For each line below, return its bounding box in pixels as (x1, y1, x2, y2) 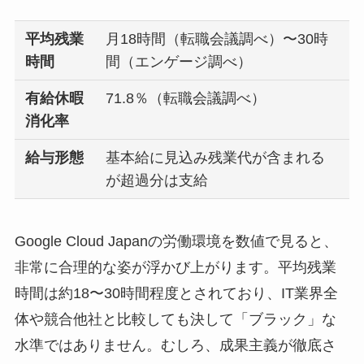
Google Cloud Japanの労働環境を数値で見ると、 (14, 233, 338, 249)
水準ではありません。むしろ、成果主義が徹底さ (14, 337, 336, 353)
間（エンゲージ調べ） (106, 54, 253, 71)
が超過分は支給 (106, 172, 209, 189)
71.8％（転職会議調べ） (106, 90, 266, 107)
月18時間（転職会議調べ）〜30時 (106, 31, 329, 48)
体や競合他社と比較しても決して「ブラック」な (14, 311, 336, 327)
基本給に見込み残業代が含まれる (106, 149, 326, 167)
